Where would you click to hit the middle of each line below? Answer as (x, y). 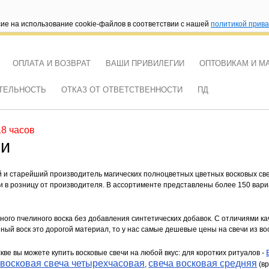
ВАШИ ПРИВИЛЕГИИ (145, 63)
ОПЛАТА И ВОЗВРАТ (52, 63)
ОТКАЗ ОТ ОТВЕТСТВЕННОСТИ (122, 90)
